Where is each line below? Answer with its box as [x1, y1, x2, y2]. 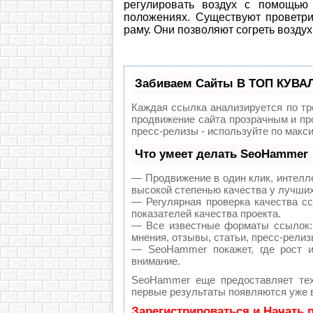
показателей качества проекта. [131, 208, 281, 220]
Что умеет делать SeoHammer [135, 147, 308, 161]
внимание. [131, 255, 180, 268]
